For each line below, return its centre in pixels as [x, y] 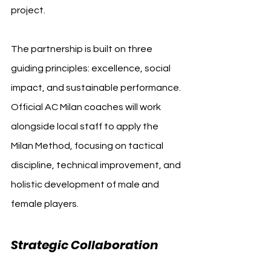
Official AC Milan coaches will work [87, 107]
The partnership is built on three [83, 49]
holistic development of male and [86, 184]
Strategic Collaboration [86, 245]
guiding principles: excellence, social [92, 68]
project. [28, 10]
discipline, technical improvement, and [97, 165]
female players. [45, 204]
